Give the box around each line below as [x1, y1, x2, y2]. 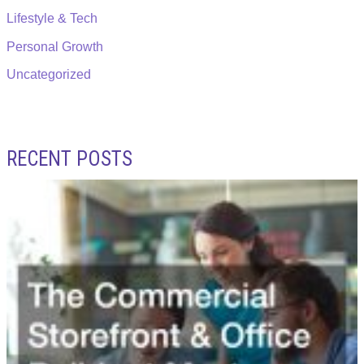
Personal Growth [6, 39, 104, 54]
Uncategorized [6, 67, 92, 82]
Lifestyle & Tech [6, 11, 98, 25]
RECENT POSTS [6, 146, 133, 171]
